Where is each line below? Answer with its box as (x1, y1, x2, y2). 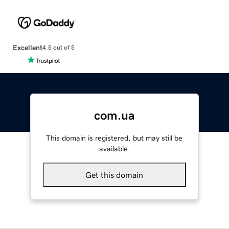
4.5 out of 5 (42, 44, 75, 51)
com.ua (94, 109, 135, 122)
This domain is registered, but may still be (46, 134, 183, 142)
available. (99, 145, 130, 152)
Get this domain (85, 170, 144, 179)
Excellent (12, 43, 42, 51)
